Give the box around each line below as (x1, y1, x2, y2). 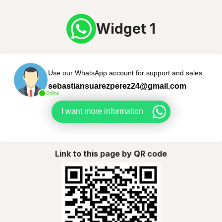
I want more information (61, 107, 143, 115)
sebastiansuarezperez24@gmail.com (48, 81, 186, 90)
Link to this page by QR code (55, 148, 167, 159)
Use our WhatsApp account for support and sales (48, 68, 202, 77)
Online (46, 90, 59, 96)
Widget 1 (96, 20, 156, 37)
